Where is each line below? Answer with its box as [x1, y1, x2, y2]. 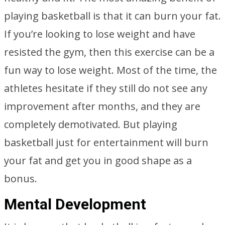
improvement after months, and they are [4, 99, 200, 113]
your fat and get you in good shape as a [4, 154, 192, 167]
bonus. [4, 172, 37, 185]
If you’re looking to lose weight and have [4, 27, 195, 41]
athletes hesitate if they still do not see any [4, 81, 207, 95]
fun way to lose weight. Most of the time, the [4, 63, 217, 77]
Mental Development [4, 195, 146, 213]
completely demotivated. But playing [4, 118, 177, 131]
